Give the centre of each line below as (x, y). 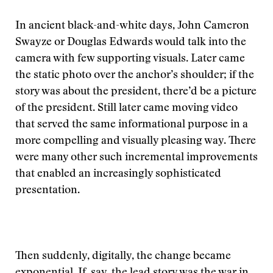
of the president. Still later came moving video (126, 108)
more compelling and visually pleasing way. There (136, 141)
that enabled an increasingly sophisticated (118, 174)
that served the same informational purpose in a (132, 125)
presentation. (48, 191)
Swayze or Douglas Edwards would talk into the (131, 43)
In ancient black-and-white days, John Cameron (132, 26)
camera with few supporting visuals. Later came (130, 59)
